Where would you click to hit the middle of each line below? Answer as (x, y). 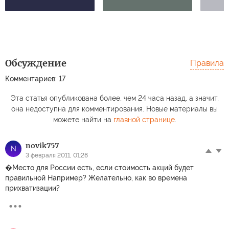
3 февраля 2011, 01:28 (57, 156)
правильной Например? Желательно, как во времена (96, 178)
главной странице (144, 120)
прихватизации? (32, 188)
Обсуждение (36, 63)
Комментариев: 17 (35, 79)
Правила (207, 63)
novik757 (42, 146)
